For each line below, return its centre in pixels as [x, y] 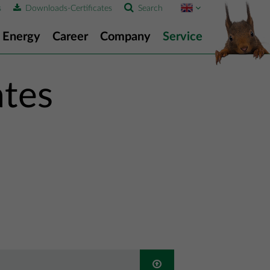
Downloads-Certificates [67, 8]
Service [183, 37]
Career [70, 37]
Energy [21, 37]
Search [149, 8]
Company [125, 37]
